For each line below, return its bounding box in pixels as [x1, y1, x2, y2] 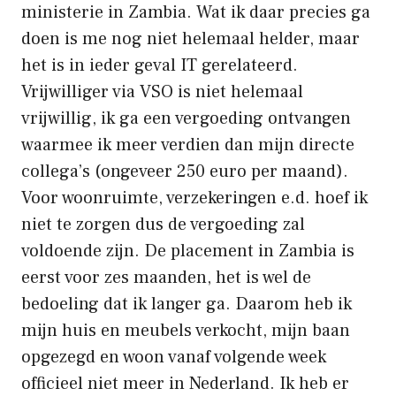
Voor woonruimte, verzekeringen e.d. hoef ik [21, 186, 368, 209]
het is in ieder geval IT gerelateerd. [21, 53, 298, 77]
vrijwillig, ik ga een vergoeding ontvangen [21, 106, 351, 130]
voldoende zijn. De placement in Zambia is [21, 239, 354, 263]
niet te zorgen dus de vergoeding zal [21, 212, 305, 236]
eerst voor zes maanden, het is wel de [21, 265, 311, 289]
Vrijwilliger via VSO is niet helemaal [21, 80, 303, 103]
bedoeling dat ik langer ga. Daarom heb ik [21, 292, 352, 316]
